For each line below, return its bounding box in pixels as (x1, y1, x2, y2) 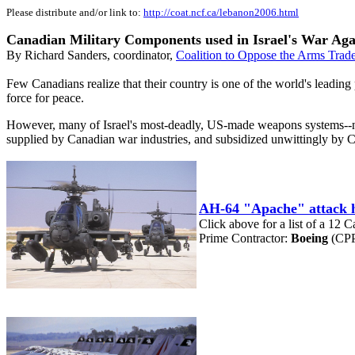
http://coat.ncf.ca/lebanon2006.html (143, 6, 299, 18)
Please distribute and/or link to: (6, 6, 143, 18)
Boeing (291, 231, 331, 245)
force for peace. (6, 91, 84, 105)
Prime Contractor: (199, 231, 291, 245)
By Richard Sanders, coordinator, (6, 48, 176, 62)
